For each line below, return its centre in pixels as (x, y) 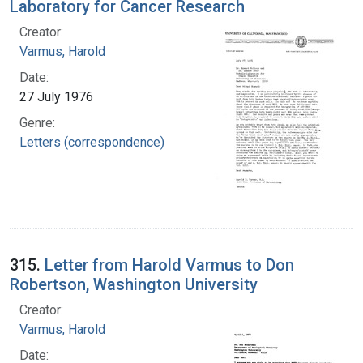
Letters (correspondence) (92, 142)
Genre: (37, 122)
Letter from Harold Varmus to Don (169, 265)
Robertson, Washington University (134, 284)
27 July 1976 (56, 96)
